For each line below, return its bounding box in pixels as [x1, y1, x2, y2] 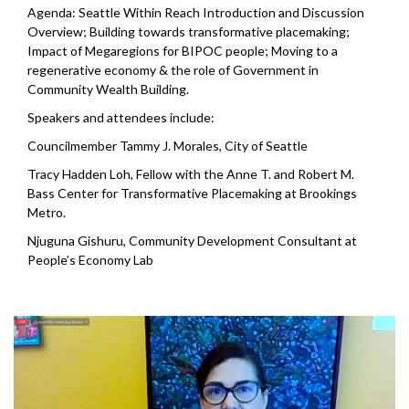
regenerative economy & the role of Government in [27, 61, 319, 78]
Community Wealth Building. [27, 80, 189, 97]
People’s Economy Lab [27, 251, 153, 267]
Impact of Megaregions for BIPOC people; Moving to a [27, 42, 338, 58]
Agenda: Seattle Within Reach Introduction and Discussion [27, 4, 364, 20]
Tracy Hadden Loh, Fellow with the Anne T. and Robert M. [27, 165, 354, 182]
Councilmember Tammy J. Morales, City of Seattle [27, 137, 308, 153]
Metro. [27, 204, 66, 220]
